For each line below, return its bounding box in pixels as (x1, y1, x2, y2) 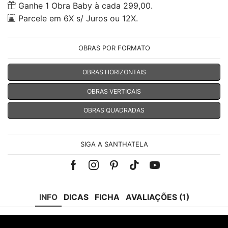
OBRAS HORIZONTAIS (82, 68, 146, 76)
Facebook (73, 165, 121, 178)
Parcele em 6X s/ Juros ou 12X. (16, 13, 138, 24)
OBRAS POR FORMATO (78, 43, 150, 52)
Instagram (93, 165, 140, 178)
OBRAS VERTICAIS (87, 87, 141, 95)
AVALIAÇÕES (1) (125, 192, 189, 203)
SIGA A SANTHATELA (80, 139, 148, 148)
